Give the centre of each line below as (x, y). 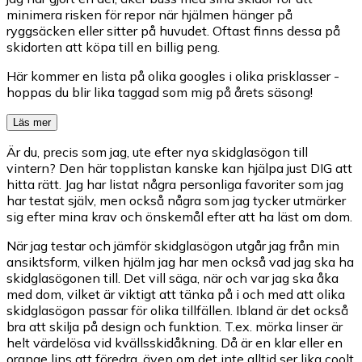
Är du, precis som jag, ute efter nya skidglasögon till (157, 152)
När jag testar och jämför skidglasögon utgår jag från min (173, 245)
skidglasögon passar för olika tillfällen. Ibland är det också (177, 310)
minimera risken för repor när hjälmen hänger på (149, 14)
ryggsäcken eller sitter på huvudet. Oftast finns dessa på (173, 30)
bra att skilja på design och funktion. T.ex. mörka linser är (175, 326)
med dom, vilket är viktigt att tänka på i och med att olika (176, 294)
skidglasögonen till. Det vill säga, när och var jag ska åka (173, 278)
